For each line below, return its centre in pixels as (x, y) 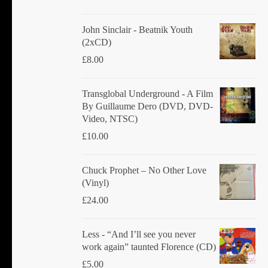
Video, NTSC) (110, 118)
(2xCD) (97, 42)
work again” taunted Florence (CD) (149, 246)
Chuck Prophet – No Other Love (144, 170)
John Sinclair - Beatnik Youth (137, 29)
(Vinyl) (95, 182)
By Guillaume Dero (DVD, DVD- (147, 106)
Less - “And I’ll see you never (139, 234)
